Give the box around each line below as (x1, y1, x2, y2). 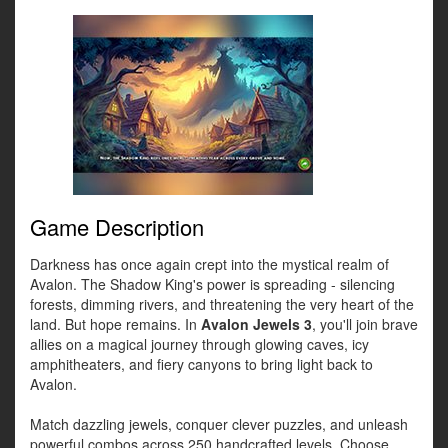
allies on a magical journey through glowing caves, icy (30, 334, 369, 355)
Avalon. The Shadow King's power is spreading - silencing (30, 274, 395, 295)
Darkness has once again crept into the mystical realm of (30, 254, 389, 275)
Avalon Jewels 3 (201, 314, 312, 335)
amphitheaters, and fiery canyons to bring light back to (30, 354, 373, 375)
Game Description (30, 211, 204, 243)
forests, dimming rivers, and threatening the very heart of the (30, 294, 414, 315)
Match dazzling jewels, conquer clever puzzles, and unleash (30, 414, 408, 435)
